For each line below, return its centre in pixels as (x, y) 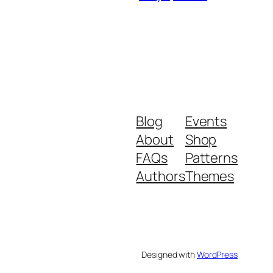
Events (206, 121)
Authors (161, 176)
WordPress (217, 254)
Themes (210, 176)
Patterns (211, 158)
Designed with (169, 254)
